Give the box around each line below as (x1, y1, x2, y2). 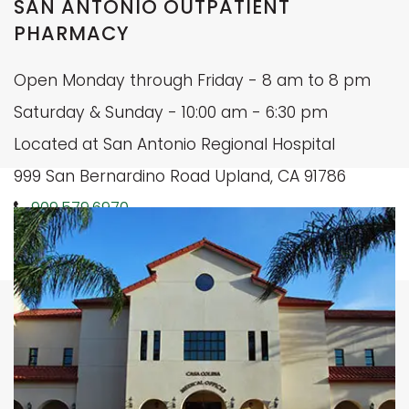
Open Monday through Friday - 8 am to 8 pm (14, 69, 371, 92)
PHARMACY (14, 20, 131, 47)
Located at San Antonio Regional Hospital (14, 133, 335, 156)
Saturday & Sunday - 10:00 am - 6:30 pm (14, 101, 328, 124)
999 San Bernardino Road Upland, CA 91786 (14, 165, 346, 188)
